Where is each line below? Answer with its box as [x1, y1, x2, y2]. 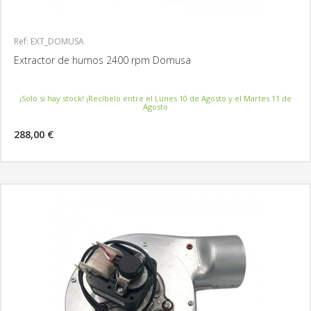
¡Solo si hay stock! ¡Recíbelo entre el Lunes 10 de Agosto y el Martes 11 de [19, 93, 292, 103]
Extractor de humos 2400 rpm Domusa [14, 53, 191, 67]
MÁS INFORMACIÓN [237, 134, 304, 144]
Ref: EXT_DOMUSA [14, 35, 84, 47]
